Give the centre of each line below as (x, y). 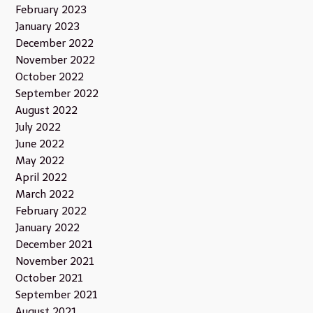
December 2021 (54, 245)
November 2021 (55, 262)
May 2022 (40, 161)
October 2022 (50, 77)
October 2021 (49, 278)
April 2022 (41, 178)
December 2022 (54, 44)
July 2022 (38, 128)
